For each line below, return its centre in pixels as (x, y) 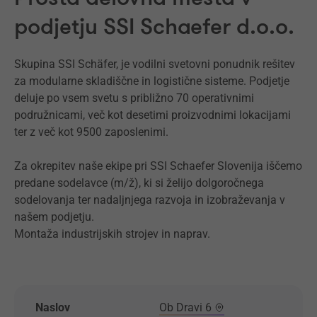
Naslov (53, 307)
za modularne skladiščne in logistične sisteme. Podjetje (152, 81)
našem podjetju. (54, 217)
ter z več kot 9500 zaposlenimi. (91, 132)
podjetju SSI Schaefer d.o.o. (154, 27)
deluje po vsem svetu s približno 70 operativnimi (134, 98)
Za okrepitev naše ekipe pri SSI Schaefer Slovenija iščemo (158, 166)
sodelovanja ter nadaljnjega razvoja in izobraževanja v (150, 200)
